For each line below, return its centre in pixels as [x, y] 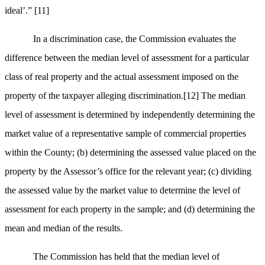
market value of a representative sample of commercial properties [125, 134]
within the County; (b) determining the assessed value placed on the [130, 153]
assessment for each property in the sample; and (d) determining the [130, 209]
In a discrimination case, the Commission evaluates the [135, 39]
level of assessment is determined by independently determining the [130, 115]
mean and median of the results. [64, 228]
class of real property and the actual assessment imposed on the [122, 77]
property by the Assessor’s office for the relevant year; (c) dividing [128, 172]
